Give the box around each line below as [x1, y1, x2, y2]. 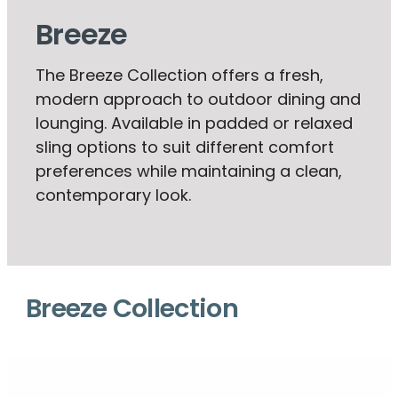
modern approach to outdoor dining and [36, 92, 361, 109]
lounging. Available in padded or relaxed [36, 115, 353, 133]
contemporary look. [36, 187, 191, 205]
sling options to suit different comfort [36, 139, 334, 157]
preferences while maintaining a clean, [36, 163, 342, 181]
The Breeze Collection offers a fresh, [36, 68, 323, 85]
